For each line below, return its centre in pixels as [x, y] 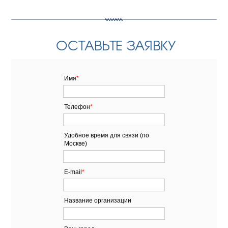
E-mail [73, 172]
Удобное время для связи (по [107, 135]
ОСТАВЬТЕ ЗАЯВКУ [114, 45]
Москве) [76, 143]
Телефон [77, 107]
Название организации [98, 200]
